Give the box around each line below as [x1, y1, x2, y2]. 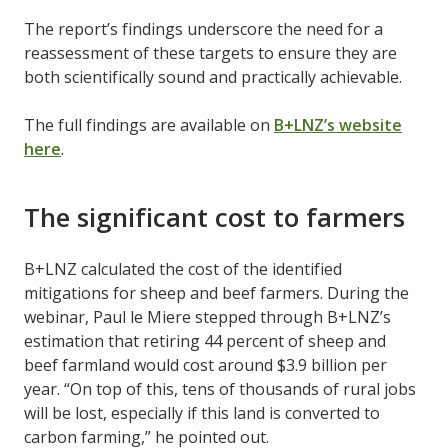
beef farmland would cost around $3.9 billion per [24, 354, 387, 377]
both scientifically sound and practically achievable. [24, 66, 406, 89]
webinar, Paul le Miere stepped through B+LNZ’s [24, 306, 391, 329]
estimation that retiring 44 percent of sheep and [24, 330, 386, 353]
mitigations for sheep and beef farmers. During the [24, 282, 409, 305]
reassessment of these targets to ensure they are [24, 42, 397, 65]
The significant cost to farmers [24, 199, 412, 236]
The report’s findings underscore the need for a [24, 18, 383, 41]
